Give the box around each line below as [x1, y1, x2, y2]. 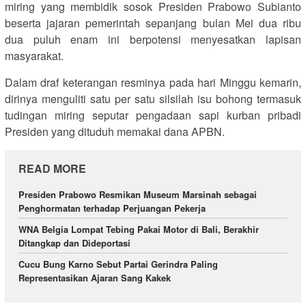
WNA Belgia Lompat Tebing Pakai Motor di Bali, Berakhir [18, 223, 259, 236]
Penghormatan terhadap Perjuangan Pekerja [18, 201, 206, 215]
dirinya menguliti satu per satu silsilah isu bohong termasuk [5, 91, 301, 107]
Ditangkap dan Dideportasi [18, 236, 130, 250]
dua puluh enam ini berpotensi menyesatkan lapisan [5, 31, 301, 48]
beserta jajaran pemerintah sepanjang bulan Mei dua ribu [5, 15, 301, 31]
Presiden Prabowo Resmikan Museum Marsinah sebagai [18, 188, 257, 201]
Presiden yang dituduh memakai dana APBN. [5, 124, 225, 140]
